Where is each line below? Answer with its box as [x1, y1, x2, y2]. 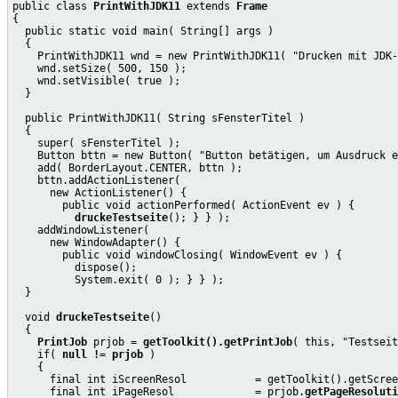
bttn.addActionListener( [12, 173, 180, 187]
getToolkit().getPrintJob [143, 335, 292, 348]
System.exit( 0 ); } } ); [12, 273, 224, 286]
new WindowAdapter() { [12, 235, 180, 249]
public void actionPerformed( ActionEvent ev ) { [12, 198, 354, 211]
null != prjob [62, 347, 143, 361]
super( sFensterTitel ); [12, 136, 180, 149]
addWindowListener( [12, 223, 149, 236]
